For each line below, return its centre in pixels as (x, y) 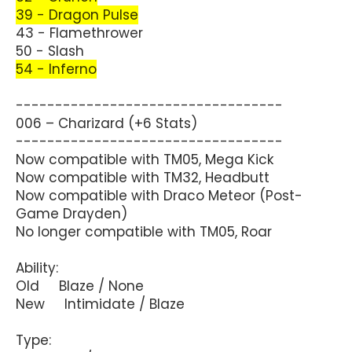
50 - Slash (50, 51)
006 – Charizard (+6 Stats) (106, 123)
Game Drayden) (71, 213)
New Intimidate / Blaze (100, 304)
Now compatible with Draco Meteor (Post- (159, 195)
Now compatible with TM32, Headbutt (143, 177)
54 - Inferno (56, 69)
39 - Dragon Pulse (77, 15)
